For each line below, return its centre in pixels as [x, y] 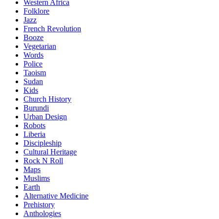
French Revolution [52, 29]
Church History [47, 99]
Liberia [34, 134]
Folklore [36, 11]
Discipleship [43, 143]
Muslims [37, 178]
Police [33, 64]
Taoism [35, 73]
